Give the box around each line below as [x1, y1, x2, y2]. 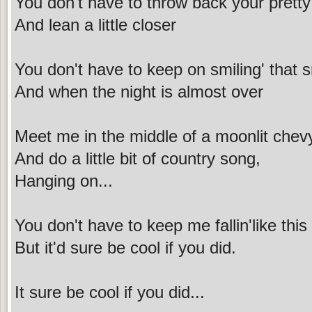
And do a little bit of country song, [15, 148, 260, 168]
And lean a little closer [15, 15, 176, 34]
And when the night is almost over [15, 81, 263, 101]
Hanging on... [15, 171, 113, 190]
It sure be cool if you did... [15, 282, 205, 302]
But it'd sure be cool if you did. [15, 237, 236, 257]
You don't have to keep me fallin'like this [15, 215, 307, 235]
